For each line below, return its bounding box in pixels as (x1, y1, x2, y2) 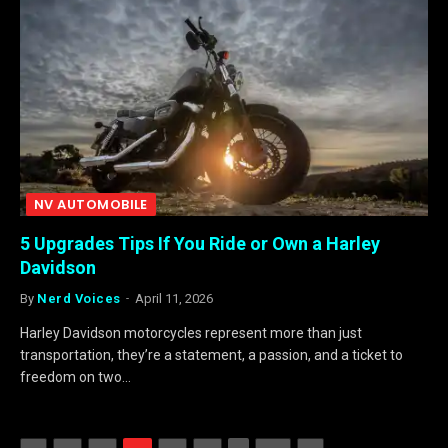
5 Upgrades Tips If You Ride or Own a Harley (20, 233, 380, 254)
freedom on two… (20, 369, 131, 385)
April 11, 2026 (134, 291, 213, 306)
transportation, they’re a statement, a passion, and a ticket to (20, 347, 403, 363)
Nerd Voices (37, 291, 121, 306)
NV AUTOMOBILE (34, 195, 148, 214)
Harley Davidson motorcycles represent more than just (20, 325, 362, 341)
